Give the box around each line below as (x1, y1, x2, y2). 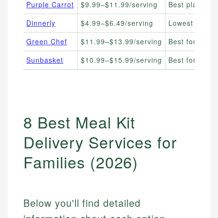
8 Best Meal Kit (23, 110, 136, 133)
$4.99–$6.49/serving (81, 18, 153, 28)
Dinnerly (26, 18, 56, 28)
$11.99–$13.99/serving (81, 36, 162, 47)
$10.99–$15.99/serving (81, 55, 162, 65)
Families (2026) (23, 150, 139, 173)
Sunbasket (26, 55, 64, 65)
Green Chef (26, 36, 67, 47)
